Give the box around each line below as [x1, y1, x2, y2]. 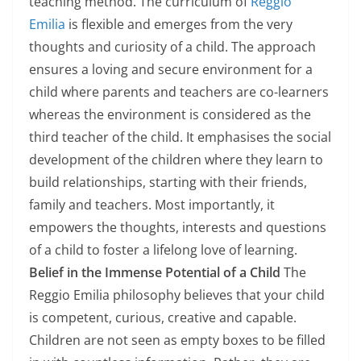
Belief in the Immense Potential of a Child [29, 263, 280, 281]
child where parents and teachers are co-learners [29, 83, 329, 101]
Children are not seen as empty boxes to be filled [29, 331, 326, 349]
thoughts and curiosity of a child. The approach [29, 38, 316, 56]
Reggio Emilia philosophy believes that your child [29, 286, 325, 304]
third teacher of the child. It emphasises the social [29, 128, 331, 146]
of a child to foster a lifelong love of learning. [29, 241, 297, 259]
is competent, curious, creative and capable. [29, 309, 297, 326]
